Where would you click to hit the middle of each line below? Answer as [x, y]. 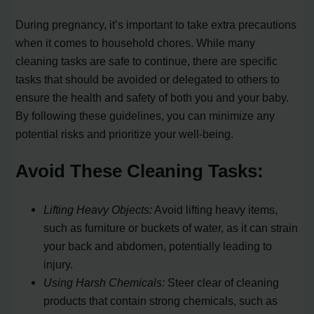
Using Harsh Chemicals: [104, 283]
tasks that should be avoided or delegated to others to [148, 79]
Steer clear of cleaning [222, 283]
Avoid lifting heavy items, [215, 210]
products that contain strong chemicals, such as [161, 301]
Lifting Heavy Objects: [98, 210]
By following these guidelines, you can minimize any [145, 115]
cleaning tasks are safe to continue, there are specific [147, 61]
